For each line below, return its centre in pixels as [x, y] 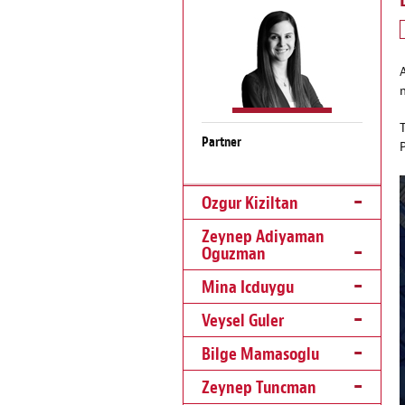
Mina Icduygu [248, 288]
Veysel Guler [243, 321]
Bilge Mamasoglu [260, 355]
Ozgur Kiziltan [250, 204]
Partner [221, 142]
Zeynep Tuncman [259, 388]
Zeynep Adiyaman [263, 237]
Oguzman [234, 254]
